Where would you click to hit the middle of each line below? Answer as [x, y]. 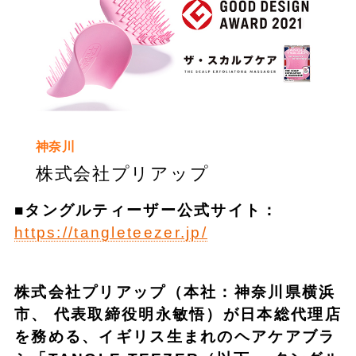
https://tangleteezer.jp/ [110, 232]
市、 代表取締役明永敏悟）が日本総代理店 [178, 314]
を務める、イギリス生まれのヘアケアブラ [175, 336]
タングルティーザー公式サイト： [152, 210]
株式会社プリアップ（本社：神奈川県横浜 [175, 292]
